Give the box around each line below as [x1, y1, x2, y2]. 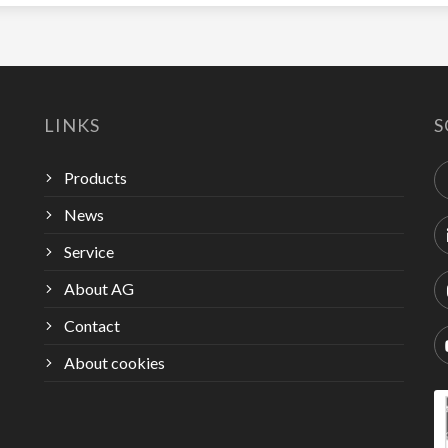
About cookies [64, 353, 165, 372]
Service [64, 242, 114, 261]
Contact [64, 316, 120, 335]
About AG [64, 279, 134, 298]
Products [64, 168, 127, 187]
